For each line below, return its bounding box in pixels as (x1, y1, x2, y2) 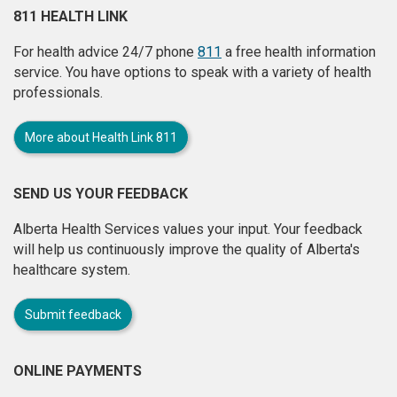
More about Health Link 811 (25, 130, 177, 145)
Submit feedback (25, 307, 121, 323)
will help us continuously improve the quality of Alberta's (13, 241, 360, 259)
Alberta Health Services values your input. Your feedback (13, 221, 362, 238)
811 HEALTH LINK (13, 8, 128, 26)
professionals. (13, 84, 103, 102)
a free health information (222, 43, 376, 61)
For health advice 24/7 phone (13, 43, 198, 61)
